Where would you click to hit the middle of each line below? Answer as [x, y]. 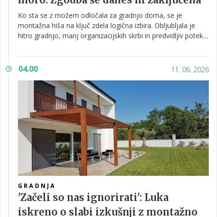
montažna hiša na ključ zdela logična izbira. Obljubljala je [107, 25]
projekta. [32, 46]
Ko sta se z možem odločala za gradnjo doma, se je [100, 15]
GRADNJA [37, 186]
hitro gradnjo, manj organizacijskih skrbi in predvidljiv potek [110, 36]
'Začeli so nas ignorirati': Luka [93, 197]
